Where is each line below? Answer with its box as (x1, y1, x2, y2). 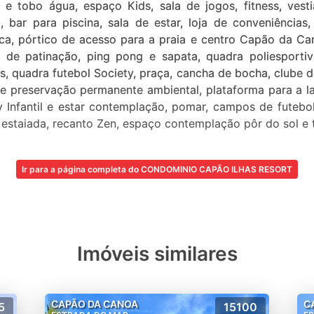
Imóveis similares (76, 242, 238, 266)
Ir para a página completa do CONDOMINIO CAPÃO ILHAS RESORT (22, 164, 292, 175)
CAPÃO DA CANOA (51, 298, 138, 310)
